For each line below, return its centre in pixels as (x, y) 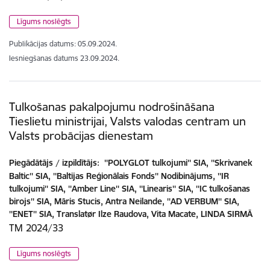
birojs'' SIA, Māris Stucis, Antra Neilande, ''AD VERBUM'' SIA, (124, 202)
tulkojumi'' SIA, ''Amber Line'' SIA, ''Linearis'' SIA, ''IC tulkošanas (130, 189)
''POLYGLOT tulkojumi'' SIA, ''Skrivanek (177, 163)
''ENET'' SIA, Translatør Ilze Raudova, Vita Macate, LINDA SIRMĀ (131, 214)
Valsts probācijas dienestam (81, 136)
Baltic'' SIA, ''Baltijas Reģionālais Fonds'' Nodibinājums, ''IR (119, 176)
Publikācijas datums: (42, 44)
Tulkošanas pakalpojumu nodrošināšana (112, 107)
